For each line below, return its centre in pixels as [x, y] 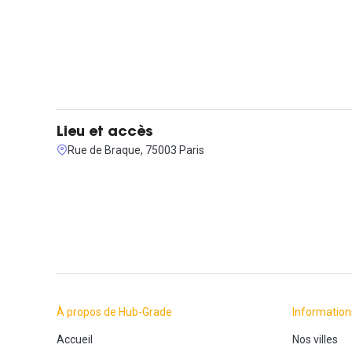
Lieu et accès [105, 132]
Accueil [75, 339]
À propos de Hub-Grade [114, 312]
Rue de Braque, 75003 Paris [136, 150]
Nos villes [315, 339]
